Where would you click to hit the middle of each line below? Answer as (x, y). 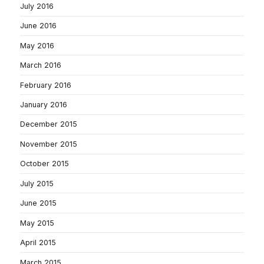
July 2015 (37, 183)
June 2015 (38, 203)
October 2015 (44, 164)
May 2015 (37, 223)
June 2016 (38, 26)
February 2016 (46, 85)
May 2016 (37, 45)
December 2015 (49, 124)
